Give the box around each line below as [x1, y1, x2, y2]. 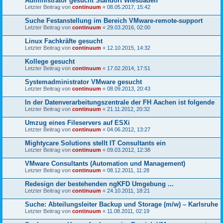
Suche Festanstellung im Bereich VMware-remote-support [25, 16, 203, 24]
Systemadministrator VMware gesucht [25, 78, 142, 86]
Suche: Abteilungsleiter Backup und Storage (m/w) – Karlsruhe [25, 200, 218, 208]
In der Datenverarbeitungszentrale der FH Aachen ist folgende [25, 98, 215, 106]
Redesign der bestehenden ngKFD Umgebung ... [25, 180, 174, 188]
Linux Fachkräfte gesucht [25, 37, 103, 45]
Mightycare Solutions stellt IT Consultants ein [25, 139, 166, 147]
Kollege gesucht [25, 57, 75, 65]
